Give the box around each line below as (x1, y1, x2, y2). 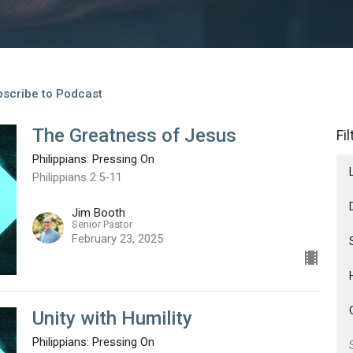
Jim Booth (71, 206, 125, 221)
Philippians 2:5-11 (32, 169, 122, 184)
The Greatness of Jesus (32, 124, 236, 147)
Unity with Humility (32, 307, 192, 330)
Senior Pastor (71, 218, 132, 231)
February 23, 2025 (71, 232, 163, 247)
